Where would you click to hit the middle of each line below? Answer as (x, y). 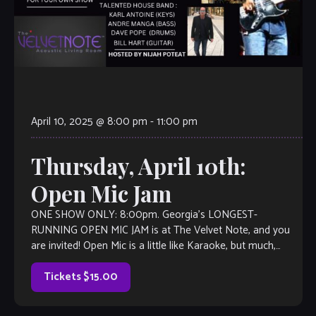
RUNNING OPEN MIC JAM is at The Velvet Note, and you (160, 231)
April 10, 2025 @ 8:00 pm (89, 122)
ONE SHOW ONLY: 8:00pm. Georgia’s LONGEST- (144, 215)
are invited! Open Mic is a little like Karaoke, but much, (153, 246)
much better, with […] (78, 262)
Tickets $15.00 (80, 277)
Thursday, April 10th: (138, 166)
